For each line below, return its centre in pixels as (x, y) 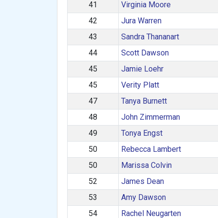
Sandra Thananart (150, 37)
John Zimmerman (150, 117)
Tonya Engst (142, 133)
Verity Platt (140, 85)
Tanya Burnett (144, 101)
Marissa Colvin (146, 165)
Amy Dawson (143, 197)
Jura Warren (141, 21)
